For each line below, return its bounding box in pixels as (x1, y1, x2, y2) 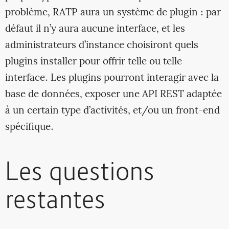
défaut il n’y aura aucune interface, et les (5, 21, 185, 37)
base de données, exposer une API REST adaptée (5, 86, 222, 102)
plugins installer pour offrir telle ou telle (5, 54, 182, 70)
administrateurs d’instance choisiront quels (5, 37, 198, 53)
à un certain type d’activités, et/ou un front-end (5, 103, 220, 119)
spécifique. (5, 119, 54, 135)
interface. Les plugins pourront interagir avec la (5, 70, 219, 86)
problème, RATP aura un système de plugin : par (5, 5, 221, 20)
